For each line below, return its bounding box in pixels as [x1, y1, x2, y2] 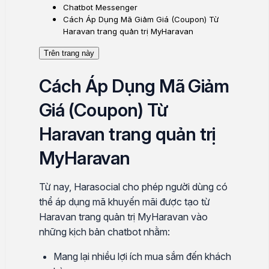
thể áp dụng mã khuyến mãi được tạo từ [39, 196, 210, 208]
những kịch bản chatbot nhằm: [39, 226, 172, 238]
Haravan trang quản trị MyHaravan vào [39, 211, 208, 223]
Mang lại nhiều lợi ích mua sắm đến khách [53, 250, 231, 262]
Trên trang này [44, 49, 94, 58]
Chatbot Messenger [63, 2, 138, 12]
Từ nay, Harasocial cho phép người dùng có [39, 181, 228, 193]
